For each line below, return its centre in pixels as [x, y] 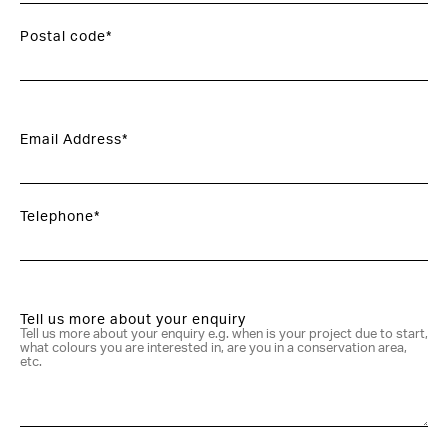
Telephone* [60, 217]
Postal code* [66, 37]
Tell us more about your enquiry [133, 320]
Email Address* [74, 140]
